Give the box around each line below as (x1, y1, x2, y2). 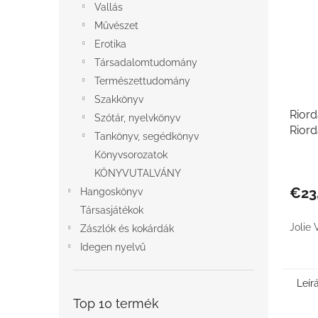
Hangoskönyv (80, 186, 143, 197)
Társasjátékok (80, 204, 143, 216)
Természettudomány (94, 75, 190, 87)
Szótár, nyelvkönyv (94, 112, 180, 124)
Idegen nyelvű (80, 241, 146, 253)
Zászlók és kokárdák (80, 223, 174, 234)
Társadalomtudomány (94, 57, 197, 68)
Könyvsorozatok (94, 149, 168, 160)
